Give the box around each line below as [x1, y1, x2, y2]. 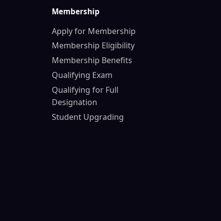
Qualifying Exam [51, 69, 112, 80]
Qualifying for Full [51, 84, 118, 95]
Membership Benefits [51, 55, 132, 66]
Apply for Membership [51, 25, 136, 37]
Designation [51, 96, 97, 108]
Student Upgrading [51, 111, 124, 122]
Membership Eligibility [51, 40, 135, 51]
